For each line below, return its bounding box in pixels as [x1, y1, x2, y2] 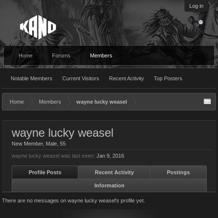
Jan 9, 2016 [96, 153, 124, 159]
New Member [12, 141, 43, 146]
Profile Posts [28, 169, 61, 175]
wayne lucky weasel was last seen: [12, 153, 95, 159]
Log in [189, 3, 203, 9]
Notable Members [11, 75, 53, 81]
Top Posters [154, 75, 182, 81]
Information [94, 182, 125, 188]
